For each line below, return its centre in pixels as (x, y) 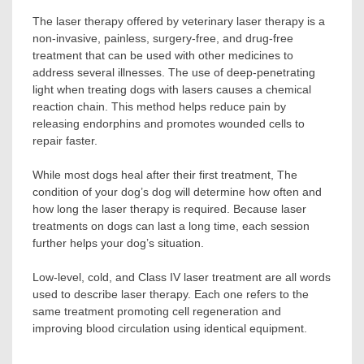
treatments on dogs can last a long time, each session (171, 225)
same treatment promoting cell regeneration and (157, 311)
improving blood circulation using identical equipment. (170, 328)
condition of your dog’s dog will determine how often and (177, 191)
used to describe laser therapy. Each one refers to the (171, 294)
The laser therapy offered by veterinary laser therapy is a (179, 21)
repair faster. (65, 140)
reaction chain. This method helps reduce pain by (159, 106)
